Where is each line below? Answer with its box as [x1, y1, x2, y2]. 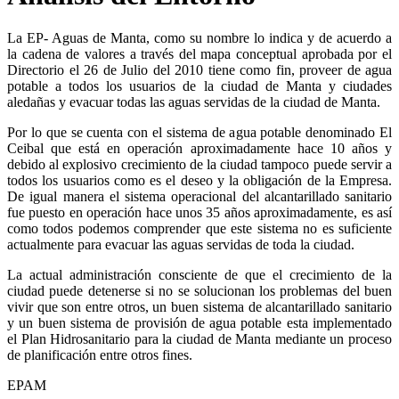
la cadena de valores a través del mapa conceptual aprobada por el [7, 46, 392, 62]
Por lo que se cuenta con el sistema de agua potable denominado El [7, 125, 392, 141]
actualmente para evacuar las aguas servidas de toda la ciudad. [7, 237, 354, 253]
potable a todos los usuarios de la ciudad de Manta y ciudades [7, 78, 392, 94]
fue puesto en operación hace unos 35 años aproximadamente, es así [7, 205, 392, 221]
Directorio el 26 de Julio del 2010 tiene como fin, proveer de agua [7, 62, 392, 78]
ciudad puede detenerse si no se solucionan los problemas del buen [7, 283, 392, 299]
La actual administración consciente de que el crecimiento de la [7, 267, 392, 283]
